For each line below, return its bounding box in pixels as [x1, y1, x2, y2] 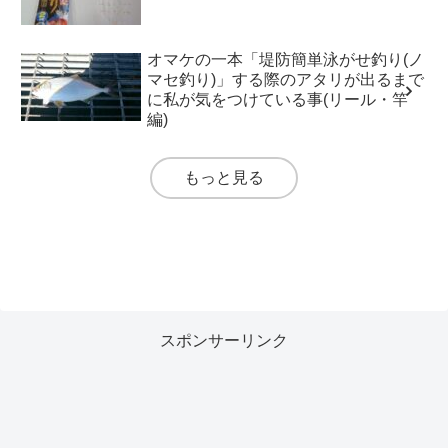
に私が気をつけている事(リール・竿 [147, 90, 409, 108]
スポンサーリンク [160, 331, 288, 349]
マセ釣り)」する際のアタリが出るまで [147, 70, 425, 88]
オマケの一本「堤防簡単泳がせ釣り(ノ [147, 50, 425, 68]
